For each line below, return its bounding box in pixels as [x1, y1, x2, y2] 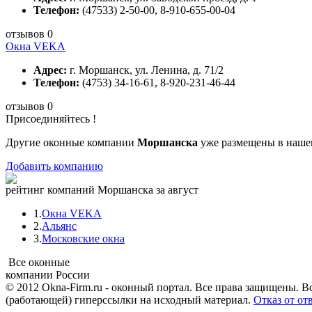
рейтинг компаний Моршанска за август [6, 184, 198, 196]
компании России [6, 269, 90, 281]
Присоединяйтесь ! [6, 113, 96, 125]
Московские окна [42, 233, 125, 245]
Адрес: [33, 64, 67, 77]
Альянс [42, 220, 77, 233]
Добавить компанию [6, 160, 103, 173]
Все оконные [8, 256, 70, 269]
